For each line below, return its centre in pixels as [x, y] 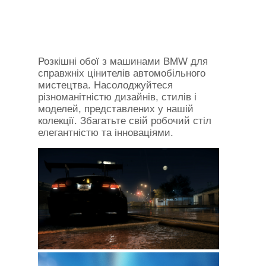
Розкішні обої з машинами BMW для [123, 61]
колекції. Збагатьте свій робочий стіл [125, 121]
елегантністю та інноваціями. [106, 133]
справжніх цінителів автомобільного [122, 73]
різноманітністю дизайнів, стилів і [117, 97]
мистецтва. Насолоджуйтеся [105, 85]
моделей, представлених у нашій [116, 109]
